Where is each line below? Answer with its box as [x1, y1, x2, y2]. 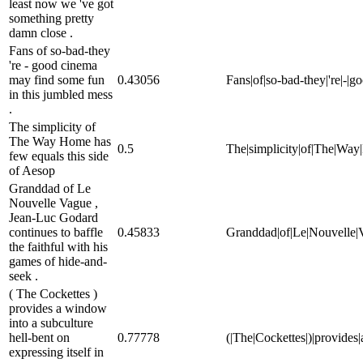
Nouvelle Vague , [9, 195, 98, 210]
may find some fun [9, 72, 105, 87]
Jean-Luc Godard [9, 210, 98, 224]
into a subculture [9, 315, 93, 330]
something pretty [9, 11, 94, 25]
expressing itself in [9, 344, 104, 359]
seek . [9, 268, 38, 283]
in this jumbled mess [9, 87, 113, 101]
